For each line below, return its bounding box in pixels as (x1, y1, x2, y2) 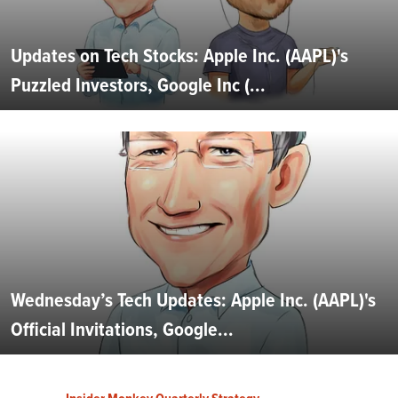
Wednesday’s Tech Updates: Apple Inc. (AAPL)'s (11, 284, 376, 314)
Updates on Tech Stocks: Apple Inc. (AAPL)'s (11, 40, 348, 70)
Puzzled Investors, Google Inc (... (11, 69, 266, 99)
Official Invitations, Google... (11, 314, 234, 344)
